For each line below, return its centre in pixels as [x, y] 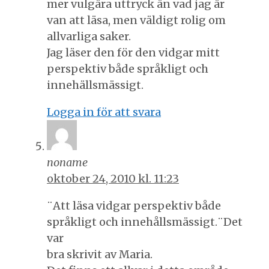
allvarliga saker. [89, 36]
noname [67, 162]
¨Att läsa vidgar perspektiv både [134, 205]
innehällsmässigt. [95, 85]
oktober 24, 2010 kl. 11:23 [113, 178]
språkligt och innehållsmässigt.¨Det [145, 222]
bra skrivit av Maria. [100, 254]
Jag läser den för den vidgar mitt [133, 52]
